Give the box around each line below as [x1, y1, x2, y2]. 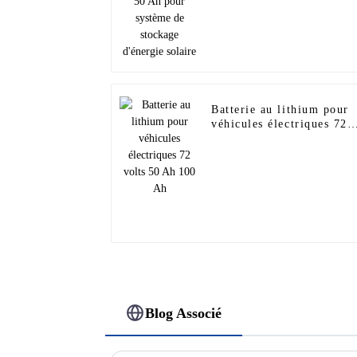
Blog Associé [145, 304, 222, 321]
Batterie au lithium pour [211, 104, 349, 116]
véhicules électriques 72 [211, 118, 347, 131]
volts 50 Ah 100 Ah [211, 132, 323, 145]
